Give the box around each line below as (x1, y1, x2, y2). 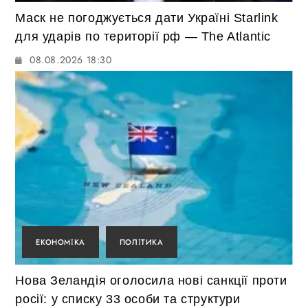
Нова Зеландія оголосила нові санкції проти (15, 274, 287, 288)
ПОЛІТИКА (119, 236, 164, 248)
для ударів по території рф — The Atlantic (15, 29, 272, 43)
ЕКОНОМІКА (36, 236, 85, 248)
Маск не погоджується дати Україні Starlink (15, 10, 278, 25)
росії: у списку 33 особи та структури (15, 292, 241, 307)
